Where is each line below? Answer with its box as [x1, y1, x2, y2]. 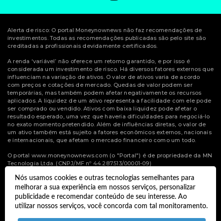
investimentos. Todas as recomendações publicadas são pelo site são [7, 35, 206, 42]
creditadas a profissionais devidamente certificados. [7, 42, 158, 50]
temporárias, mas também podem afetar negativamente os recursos [7, 89, 202, 97]
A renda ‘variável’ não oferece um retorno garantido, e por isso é [7, 58, 190, 65]
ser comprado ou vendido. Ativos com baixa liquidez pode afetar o [7, 105, 197, 112]
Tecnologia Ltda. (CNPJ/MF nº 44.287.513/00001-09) [7, 160, 151, 167]
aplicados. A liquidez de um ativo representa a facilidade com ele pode [7, 97, 212, 105]
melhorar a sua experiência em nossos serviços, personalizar [15, 184, 195, 191]
